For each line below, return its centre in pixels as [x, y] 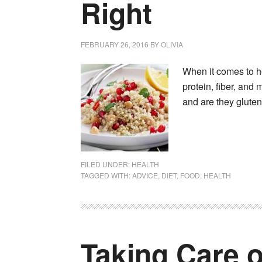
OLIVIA [172, 44]
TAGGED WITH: [106, 175]
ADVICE [145, 175]
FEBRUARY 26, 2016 [115, 44]
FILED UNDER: [106, 164]
